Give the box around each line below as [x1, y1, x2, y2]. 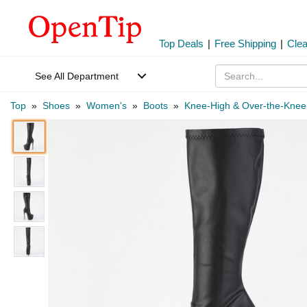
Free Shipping [214, 38, 276, 49]
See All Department [35, 71, 119, 82]
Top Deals [159, 38, 204, 49]
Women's [86, 100, 127, 111]
